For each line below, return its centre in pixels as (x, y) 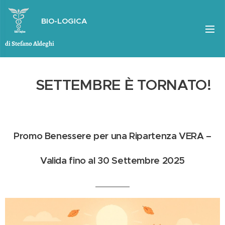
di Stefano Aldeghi (30, 43)
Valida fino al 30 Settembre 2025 (113, 160)
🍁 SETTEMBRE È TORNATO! (113, 85)
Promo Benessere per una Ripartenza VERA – (113, 136)
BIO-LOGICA (65, 21)
